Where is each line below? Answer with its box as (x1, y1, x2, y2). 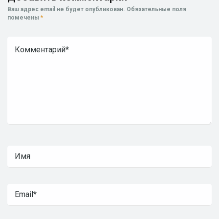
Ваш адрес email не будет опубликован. (7, 6, 125, 13)
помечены (7, 14, 41, 22)
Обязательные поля (127, 6, 186, 13)
